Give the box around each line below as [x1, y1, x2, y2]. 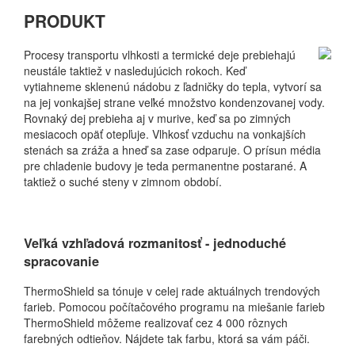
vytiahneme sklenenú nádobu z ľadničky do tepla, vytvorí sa [24, 78, 322, 94]
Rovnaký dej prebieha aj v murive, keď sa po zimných [24, 109, 291, 126]
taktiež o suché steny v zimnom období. [24, 173, 222, 189]
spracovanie [24, 251, 99, 270]
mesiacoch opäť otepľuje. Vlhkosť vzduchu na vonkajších [24, 125, 306, 142]
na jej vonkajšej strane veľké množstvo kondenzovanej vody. [24, 94, 325, 110]
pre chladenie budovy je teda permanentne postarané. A [24, 157, 307, 174]
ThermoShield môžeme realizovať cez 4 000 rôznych [24, 315, 288, 331]
